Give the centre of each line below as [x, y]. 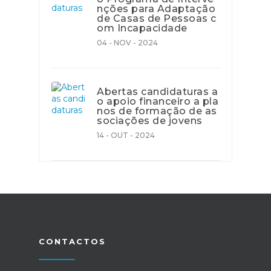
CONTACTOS [72, 241]
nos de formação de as [157, 111]
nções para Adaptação [156, 9]
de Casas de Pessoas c [157, 18]
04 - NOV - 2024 [127, 43]
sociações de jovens [150, 121]
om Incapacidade [142, 28]
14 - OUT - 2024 [126, 135]
